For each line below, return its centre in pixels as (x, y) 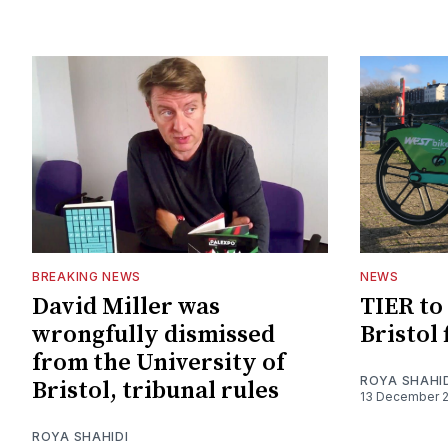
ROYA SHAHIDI (80, 437)
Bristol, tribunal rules (155, 391)
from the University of (158, 363)
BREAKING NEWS (87, 277)
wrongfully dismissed (153, 335)
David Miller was (126, 307)
